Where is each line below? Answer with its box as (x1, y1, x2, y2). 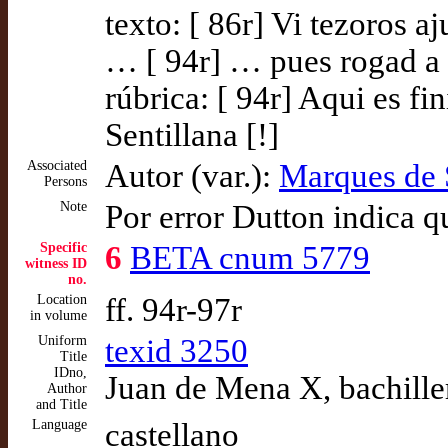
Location (37, 292, 87, 307)
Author (47, 381, 87, 396)
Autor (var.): (105, 158, 279, 194)
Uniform (38, 333, 87, 348)
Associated (27, 158, 87, 173)
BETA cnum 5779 (130, 240, 370, 276)
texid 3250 (105, 333, 248, 369)
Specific (40, 240, 87, 255)
